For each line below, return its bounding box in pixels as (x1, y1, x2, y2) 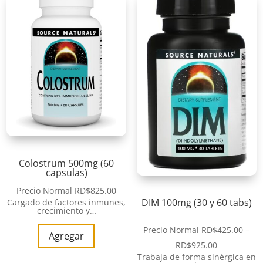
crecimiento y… (36, 204, 96, 216)
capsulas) (45, 166, 87, 179)
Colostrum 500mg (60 (19, 156, 114, 170)
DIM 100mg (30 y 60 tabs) (141, 195, 252, 209)
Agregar (49, 229, 85, 242)
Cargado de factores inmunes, (7, 196, 126, 208)
